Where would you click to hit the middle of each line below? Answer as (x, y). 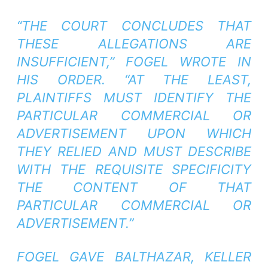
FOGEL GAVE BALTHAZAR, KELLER (134, 257)
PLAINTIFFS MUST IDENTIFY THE (134, 98)
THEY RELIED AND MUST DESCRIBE (134, 151)
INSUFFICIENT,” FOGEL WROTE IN (134, 62)
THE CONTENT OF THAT (134, 187)
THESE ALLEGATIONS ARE (134, 44)
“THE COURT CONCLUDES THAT (134, 26)
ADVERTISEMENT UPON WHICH (134, 133)
